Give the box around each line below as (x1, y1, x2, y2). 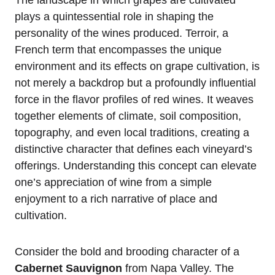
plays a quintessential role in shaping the (15, 10, 214, 23)
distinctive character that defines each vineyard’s (15, 142, 252, 155)
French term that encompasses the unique (15, 43, 222, 56)
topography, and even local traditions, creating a (15, 126, 249, 139)
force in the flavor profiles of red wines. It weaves (15, 93, 254, 106)
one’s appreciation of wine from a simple (15, 176, 212, 188)
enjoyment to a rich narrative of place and (15, 192, 217, 205)
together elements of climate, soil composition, (15, 109, 241, 122)
